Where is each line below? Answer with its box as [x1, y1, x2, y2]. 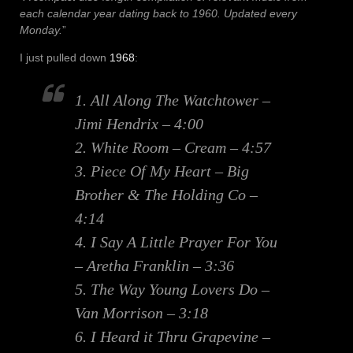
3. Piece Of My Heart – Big [75, 162, 249, 180]
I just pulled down [20, 51, 110, 65]
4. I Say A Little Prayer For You [75, 233, 277, 251]
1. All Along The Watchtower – [75, 91, 270, 110]
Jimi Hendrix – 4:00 [75, 115, 203, 133]
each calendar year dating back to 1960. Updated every [20, 7, 297, 20]
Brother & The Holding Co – [75, 186, 258, 204]
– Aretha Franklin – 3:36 [75, 257, 234, 275]
